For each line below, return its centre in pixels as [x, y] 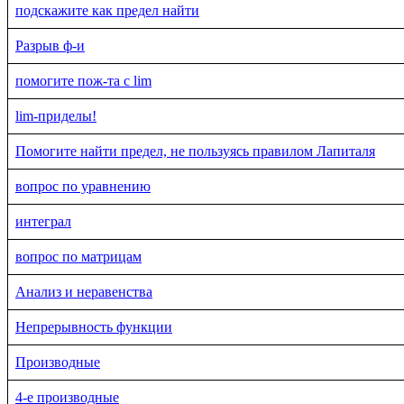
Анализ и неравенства [84, 291]
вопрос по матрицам [78, 256]
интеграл [43, 221]
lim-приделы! [56, 115]
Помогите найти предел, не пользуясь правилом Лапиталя [195, 151]
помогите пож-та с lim [83, 80]
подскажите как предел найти [107, 10]
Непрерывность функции [94, 326]
